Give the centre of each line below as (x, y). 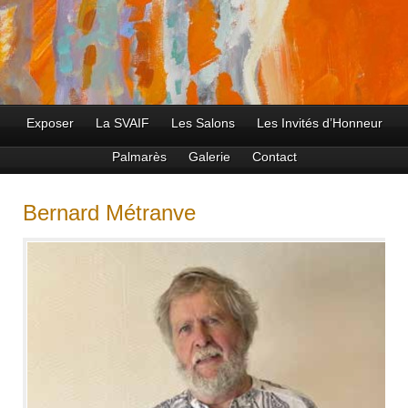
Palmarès (139, 157)
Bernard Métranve (109, 213)
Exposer (50, 123)
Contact (274, 157)
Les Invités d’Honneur (319, 123)
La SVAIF (122, 123)
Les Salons (203, 123)
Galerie (209, 157)
